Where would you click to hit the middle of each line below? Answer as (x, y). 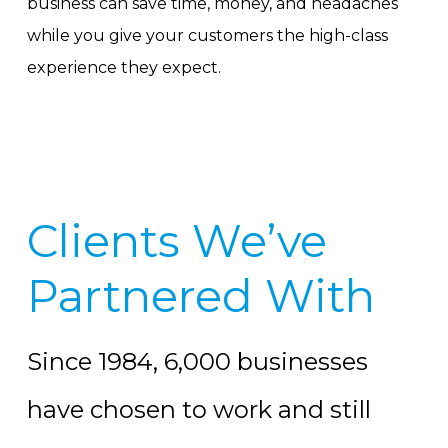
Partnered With (200, 296)
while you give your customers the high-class (207, 36)
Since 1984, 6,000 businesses (197, 362)
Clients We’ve (176, 241)
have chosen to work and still (198, 410)
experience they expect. (123, 68)
